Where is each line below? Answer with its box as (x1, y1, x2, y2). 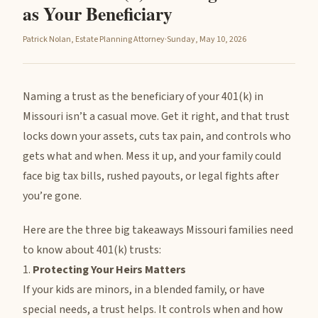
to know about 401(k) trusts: (23, 242, 161, 258)
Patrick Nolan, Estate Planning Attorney (23, 33, 165, 45)
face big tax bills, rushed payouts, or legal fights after (23, 168, 279, 184)
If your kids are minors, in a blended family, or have (23, 282, 265, 297)
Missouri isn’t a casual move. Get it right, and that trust (23, 109, 290, 124)
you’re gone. (23, 188, 82, 204)
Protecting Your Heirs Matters (33, 262, 186, 278)
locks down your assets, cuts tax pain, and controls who (23, 128, 291, 144)
